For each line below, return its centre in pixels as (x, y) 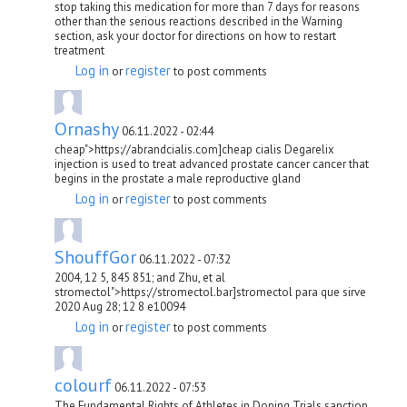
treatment (79, 50)
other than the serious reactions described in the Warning (199, 21)
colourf (83, 385)
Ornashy (87, 129)
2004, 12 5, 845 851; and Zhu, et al (140, 277)
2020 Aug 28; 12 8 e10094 (120, 306)
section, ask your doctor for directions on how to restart (195, 35)
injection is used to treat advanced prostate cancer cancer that (212, 164)
